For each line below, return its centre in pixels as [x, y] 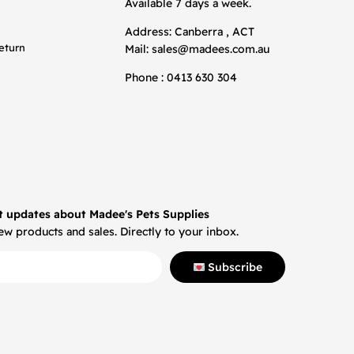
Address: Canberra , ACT [190, 32]
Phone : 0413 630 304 [181, 78]
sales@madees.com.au [211, 49]
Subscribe [234, 267]
